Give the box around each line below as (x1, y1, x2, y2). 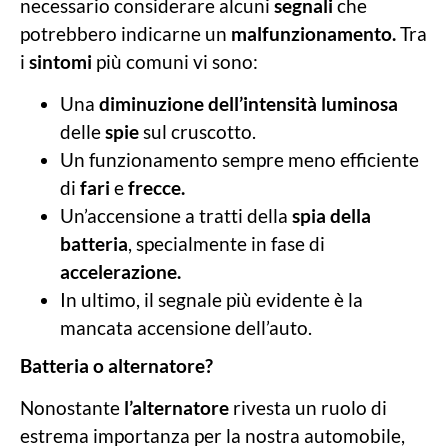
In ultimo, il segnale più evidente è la (60, 287, 363, 311)
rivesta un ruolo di (229, 396, 387, 420)
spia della (292, 203, 371, 227)
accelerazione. (60, 259, 181, 283)
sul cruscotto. (139, 119, 256, 143)
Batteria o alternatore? (20, 353, 213, 377)
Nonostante (20, 396, 120, 420)
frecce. (128, 175, 185, 199)
